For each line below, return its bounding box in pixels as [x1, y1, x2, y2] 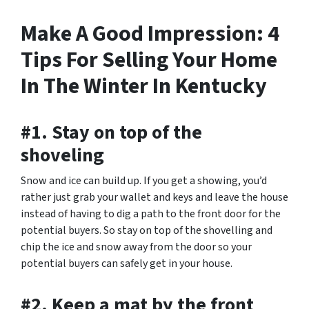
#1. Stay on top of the [21, 119, 202, 146]
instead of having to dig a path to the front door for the [21, 206, 281, 221]
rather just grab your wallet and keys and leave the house [21, 190, 288, 205]
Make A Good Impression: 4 [21, 18, 279, 50]
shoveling [21, 141, 104, 169]
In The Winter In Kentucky [21, 70, 267, 102]
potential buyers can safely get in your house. [21, 256, 232, 271]
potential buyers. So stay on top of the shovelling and [21, 223, 272, 238]
